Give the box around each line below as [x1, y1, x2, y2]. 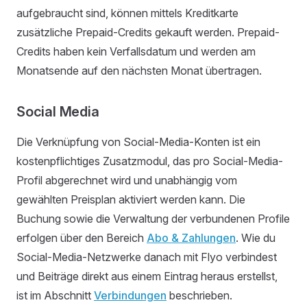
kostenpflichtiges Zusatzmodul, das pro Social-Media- [16, 154, 283, 168]
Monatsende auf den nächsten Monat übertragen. [16, 64, 262, 77]
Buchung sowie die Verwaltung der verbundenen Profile [16, 212, 290, 225]
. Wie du [236, 231, 275, 245]
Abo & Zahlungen [147, 231, 236, 245]
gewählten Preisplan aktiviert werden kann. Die [16, 193, 245, 206]
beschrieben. [167, 288, 232, 302]
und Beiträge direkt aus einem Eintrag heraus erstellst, [16, 269, 278, 283]
